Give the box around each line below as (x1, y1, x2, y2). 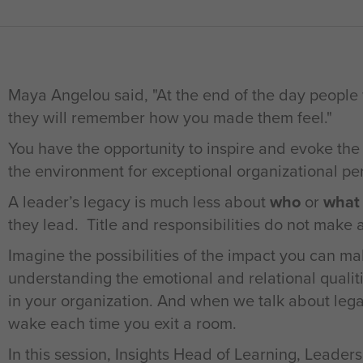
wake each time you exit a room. (8, 311, 237, 335)
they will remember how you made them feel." (8, 105, 332, 130)
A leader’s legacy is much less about (8, 190, 270, 214)
